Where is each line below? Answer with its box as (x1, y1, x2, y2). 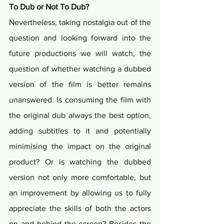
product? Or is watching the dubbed (9, 157, 151, 166)
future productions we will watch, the (9, 49, 151, 58)
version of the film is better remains (9, 80, 151, 89)
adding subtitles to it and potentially (9, 126, 151, 135)
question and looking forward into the (9, 33, 151, 42)
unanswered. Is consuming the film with (9, 95, 151, 104)
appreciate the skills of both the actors (9, 204, 151, 213)
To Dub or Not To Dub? (9, 2, 89, 11)
